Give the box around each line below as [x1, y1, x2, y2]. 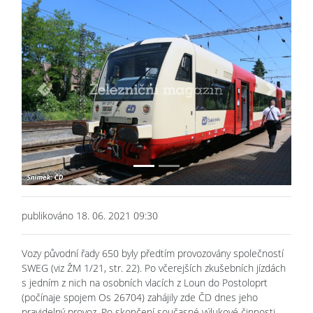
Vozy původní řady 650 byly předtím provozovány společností [22, 246, 284, 260]
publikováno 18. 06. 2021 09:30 [22, 208, 158, 222]
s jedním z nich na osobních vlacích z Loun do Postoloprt [22, 275, 268, 289]
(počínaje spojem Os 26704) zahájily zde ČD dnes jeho [22, 290, 258, 304]
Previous [41, 89, 78, 103]
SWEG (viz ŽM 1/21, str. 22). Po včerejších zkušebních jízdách [22, 261, 286, 275]
